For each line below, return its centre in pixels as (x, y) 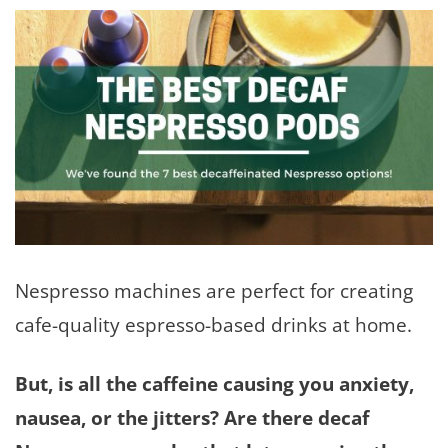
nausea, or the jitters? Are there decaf (192, 417)
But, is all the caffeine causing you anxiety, (214, 383)
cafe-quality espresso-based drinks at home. (216, 324)
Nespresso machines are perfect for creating (214, 290)
